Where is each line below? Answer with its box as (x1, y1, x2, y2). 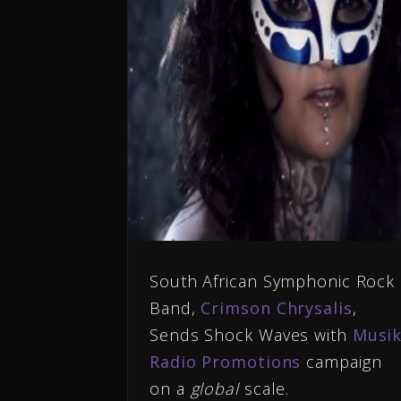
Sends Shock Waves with (149, 324, 353, 346)
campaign (301, 351, 382, 373)
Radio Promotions (149, 351, 302, 373)
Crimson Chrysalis (200, 297, 353, 320)
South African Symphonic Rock (149, 270, 396, 293)
